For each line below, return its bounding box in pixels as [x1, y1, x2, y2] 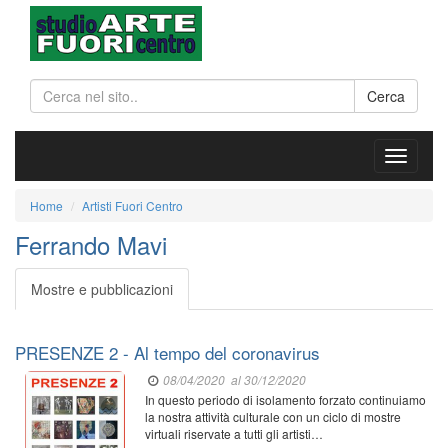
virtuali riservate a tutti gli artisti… [145, 425, 323, 442]
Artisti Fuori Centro [82, 197, 183, 214]
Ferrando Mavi [15, 227, 167, 262]
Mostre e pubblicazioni [31, 279, 173, 299]
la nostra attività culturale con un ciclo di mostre [145, 408, 401, 425]
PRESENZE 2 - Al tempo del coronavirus [15, 340, 320, 365]
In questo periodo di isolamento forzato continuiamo [145, 391, 426, 408]
